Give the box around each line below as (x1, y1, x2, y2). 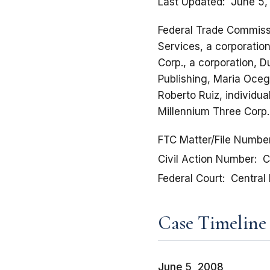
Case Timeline (158, 211, 266, 235)
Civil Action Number (158, 153, 254, 166)
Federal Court (158, 172, 222, 185)
